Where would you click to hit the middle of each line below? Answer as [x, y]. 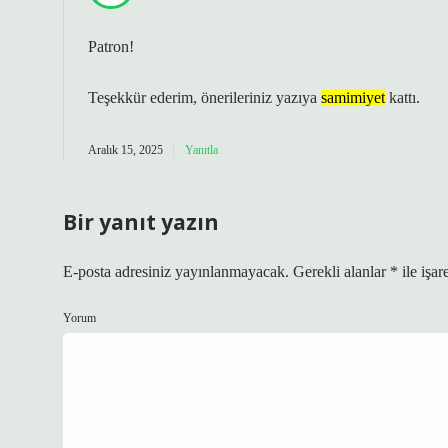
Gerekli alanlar [341, 271]
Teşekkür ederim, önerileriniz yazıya [204, 97]
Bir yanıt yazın [141, 222]
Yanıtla [201, 150]
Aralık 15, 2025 [125, 150]
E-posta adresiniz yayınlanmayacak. [176, 271]
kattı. [402, 97]
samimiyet [353, 97]
